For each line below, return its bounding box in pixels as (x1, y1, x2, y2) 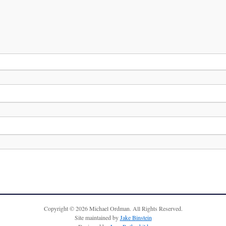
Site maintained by (74, 213, 120, 221)
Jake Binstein (120, 213, 152, 221)
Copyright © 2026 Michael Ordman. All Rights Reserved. (43, 204, 183, 212)
